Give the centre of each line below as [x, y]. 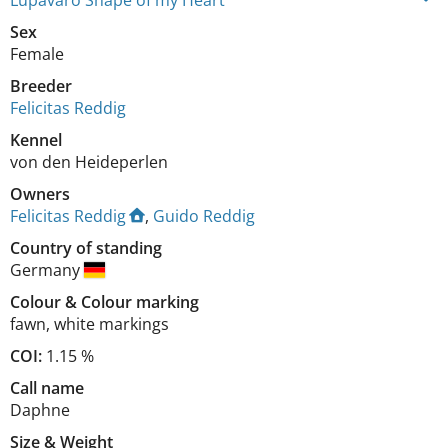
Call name [47, 388]
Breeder [41, 86]
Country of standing [86, 248]
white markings [111, 324]
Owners [40, 194]
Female [37, 54]
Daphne [40, 410]
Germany [47, 270]
